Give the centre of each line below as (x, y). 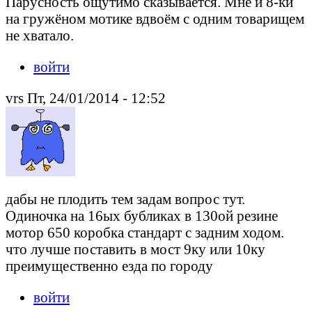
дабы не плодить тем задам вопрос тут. (125, 198)
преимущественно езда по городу (109, 265)
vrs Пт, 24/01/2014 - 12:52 (86, 98)
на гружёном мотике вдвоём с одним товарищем (155, 19)
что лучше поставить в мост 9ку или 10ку (135, 249)
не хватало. (40, 36)
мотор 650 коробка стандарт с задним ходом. (145, 232)
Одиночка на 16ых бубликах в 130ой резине (142, 215)
